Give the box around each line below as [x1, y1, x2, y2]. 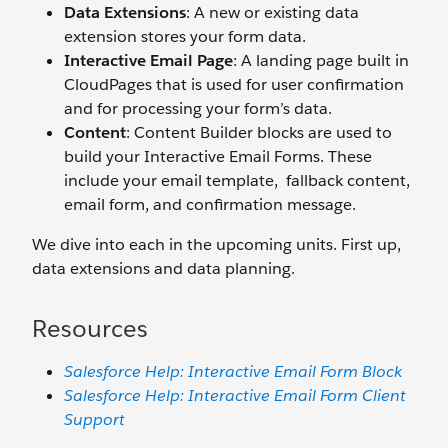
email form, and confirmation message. [64, 193, 356, 215]
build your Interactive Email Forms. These [64, 145, 372, 167]
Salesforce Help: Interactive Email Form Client [64, 384, 406, 406]
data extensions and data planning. [32, 257, 295, 279]
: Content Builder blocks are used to [126, 121, 392, 143]
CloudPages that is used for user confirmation [64, 73, 404, 95]
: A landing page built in [233, 49, 409, 71]
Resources [32, 312, 148, 344]
